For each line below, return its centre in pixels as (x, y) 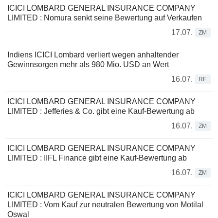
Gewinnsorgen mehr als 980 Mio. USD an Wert (88, 64)
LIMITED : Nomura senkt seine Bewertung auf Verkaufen (105, 18)
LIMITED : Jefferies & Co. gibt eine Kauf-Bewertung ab (101, 111)
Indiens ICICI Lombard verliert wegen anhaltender (93, 54)
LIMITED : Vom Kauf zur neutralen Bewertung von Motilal (105, 204)
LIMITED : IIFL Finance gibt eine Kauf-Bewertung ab (97, 158)
